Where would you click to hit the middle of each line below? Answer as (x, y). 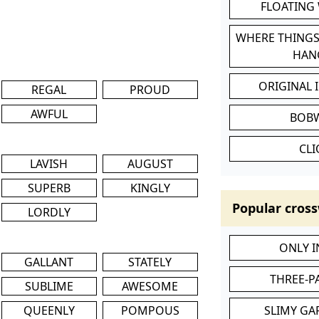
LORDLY (49, 212)
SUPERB (49, 188)
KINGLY (150, 188)
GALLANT (49, 262)
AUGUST (150, 163)
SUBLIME (49, 286)
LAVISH (49, 163)
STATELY (150, 262)
